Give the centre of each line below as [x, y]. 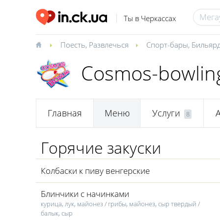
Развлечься [109, 45]
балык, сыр [57, 213]
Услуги [166, 113]
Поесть [73, 45]
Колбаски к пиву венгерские [95, 171]
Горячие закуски [101, 148]
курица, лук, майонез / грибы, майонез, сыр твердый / [120, 204]
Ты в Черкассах [150, 18]
